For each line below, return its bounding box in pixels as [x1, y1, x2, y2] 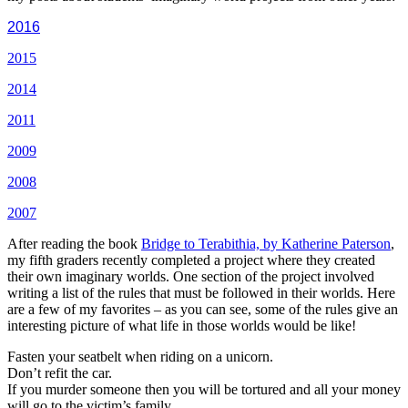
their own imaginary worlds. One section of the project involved [7, 269, 374, 284]
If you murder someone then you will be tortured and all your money [7, 382, 401, 397]
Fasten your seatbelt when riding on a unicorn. [7, 349, 273, 364]
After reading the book [7, 236, 141, 251]
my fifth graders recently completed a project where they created [7, 252, 375, 268]
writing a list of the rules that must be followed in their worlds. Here [7, 285, 395, 301]
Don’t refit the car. [7, 365, 112, 381]
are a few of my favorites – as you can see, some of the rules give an [7, 301, 398, 317]
